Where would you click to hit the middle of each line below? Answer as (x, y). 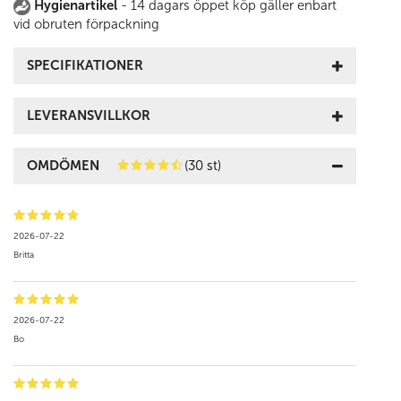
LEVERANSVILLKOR (89, 115)
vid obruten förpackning (86, 24)
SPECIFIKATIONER (85, 65)
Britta (24, 255)
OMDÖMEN (63, 165)
